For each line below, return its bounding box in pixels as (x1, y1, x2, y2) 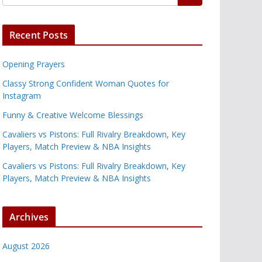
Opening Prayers (2, 58, 65, 70)
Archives (9, 211, 49, 223)
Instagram (2, 90, 41, 101)
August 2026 (2, 240, 50, 251)
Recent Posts (9, 29, 68, 42)
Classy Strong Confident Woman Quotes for (2, 78, 169, 89)
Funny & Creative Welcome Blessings (2, 109, 143, 120)
